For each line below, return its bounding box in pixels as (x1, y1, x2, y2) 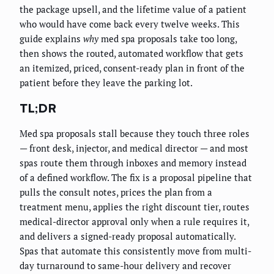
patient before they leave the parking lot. (20, 76, 193, 89)
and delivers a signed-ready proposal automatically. (20, 230, 235, 243)
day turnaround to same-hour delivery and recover (20, 259, 231, 272)
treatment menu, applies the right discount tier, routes (20, 201, 250, 213)
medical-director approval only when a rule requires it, (20, 215, 249, 228)
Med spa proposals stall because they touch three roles (20, 127, 250, 140)
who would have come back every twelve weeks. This (20, 18, 240, 31)
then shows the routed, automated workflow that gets (20, 47, 243, 60)
